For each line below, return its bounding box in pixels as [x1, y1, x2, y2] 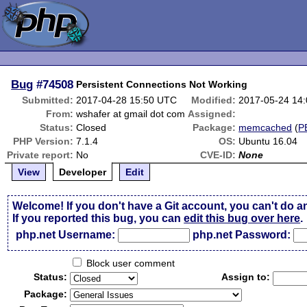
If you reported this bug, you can [12, 212, 184, 224]
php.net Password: [193, 229, 291, 241]
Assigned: [188, 108, 236, 119]
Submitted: [22, 95, 74, 106]
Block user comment [84, 258, 175, 269]
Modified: [191, 95, 236, 106]
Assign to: [221, 271, 271, 282]
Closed [76, 122, 107, 133]
